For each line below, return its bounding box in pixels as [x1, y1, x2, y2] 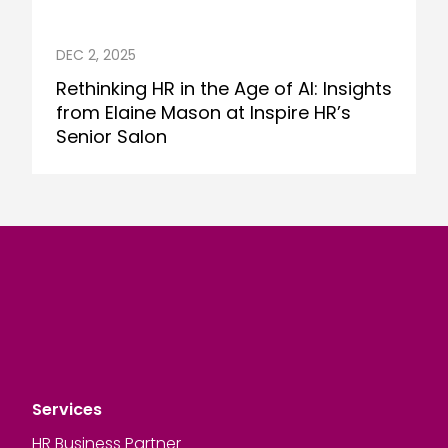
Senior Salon [56, 123, 167, 149]
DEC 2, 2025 [56, 44, 136, 65]
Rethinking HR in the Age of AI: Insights [56, 75, 392, 101]
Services [32, 397, 102, 421]
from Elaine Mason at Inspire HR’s [56, 99, 351, 125]
